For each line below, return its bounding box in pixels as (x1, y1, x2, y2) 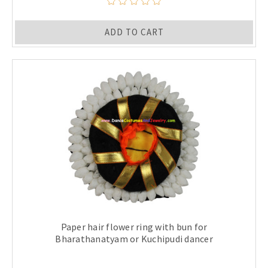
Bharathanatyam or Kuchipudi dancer (55, 233, 213, 245)
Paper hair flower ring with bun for (60, 221, 208, 233)
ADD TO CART (104, 26, 164, 38)
